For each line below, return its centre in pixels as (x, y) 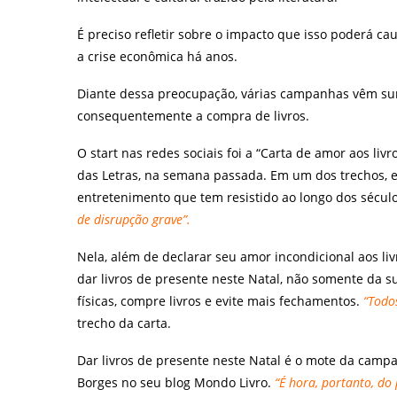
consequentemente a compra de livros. (193, 116)
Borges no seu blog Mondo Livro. (176, 382)
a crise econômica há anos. (157, 56)
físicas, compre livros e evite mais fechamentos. (220, 301)
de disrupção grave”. (134, 219)
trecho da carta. (124, 323)
